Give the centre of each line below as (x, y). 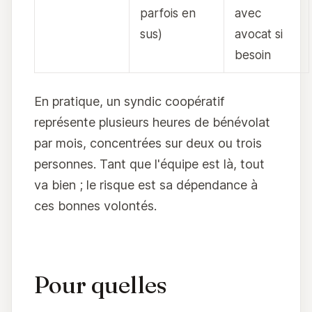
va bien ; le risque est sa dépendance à (146, 185)
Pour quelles (101, 284)
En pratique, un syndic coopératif (129, 102)
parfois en (168, 13)
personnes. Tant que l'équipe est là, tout (149, 164)
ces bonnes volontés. (95, 206)
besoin (253, 55)
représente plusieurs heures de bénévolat (152, 123)
